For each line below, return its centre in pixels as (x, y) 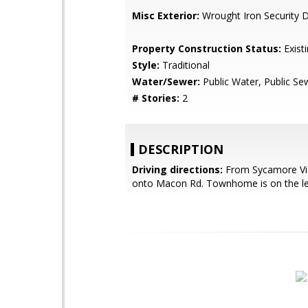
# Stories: (156, 98)
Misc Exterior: (166, 15)
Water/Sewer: (166, 81)
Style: (146, 65)
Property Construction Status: (207, 48)
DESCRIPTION (181, 149)
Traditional (185, 65)
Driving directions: (177, 169)
